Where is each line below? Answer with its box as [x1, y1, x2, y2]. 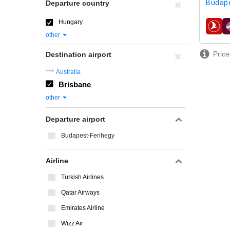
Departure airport [46, 115, 105, 123]
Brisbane [59, 80, 91, 89]
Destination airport [46, 50, 111, 59]
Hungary [59, 18, 83, 26]
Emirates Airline [61, 204, 105, 212]
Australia [56, 68, 81, 75]
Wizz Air [61, 220, 83, 227]
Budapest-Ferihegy [61, 132, 114, 139]
